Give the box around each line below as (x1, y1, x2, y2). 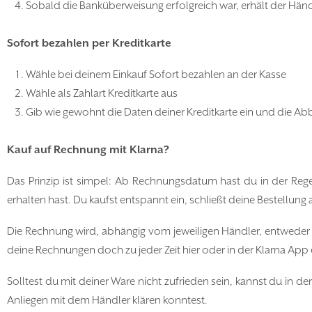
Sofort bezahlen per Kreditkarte (7, 37, 171, 50)
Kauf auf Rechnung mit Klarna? (7, 143, 169, 157)
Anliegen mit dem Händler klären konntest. (7, 294, 208, 307)
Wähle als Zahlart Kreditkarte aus (26, 87, 178, 100)
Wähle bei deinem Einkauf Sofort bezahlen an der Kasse (26, 68, 286, 81)
